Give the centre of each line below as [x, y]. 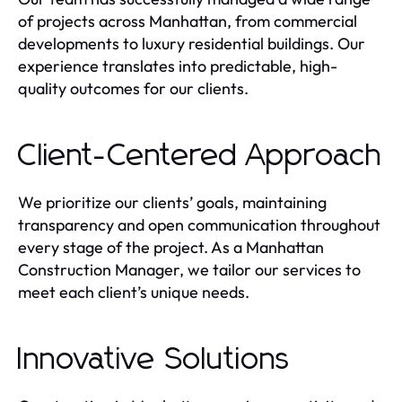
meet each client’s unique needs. [134, 293]
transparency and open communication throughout [199, 225]
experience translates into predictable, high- [178, 66]
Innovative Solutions [154, 360]
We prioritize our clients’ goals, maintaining [172, 203]
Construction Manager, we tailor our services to [189, 270]
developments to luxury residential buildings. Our [192, 44]
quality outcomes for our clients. [133, 89]
